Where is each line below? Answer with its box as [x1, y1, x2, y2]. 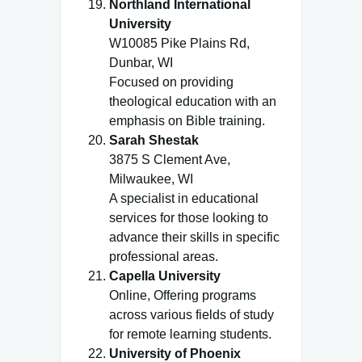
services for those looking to [109, 211, 268, 225]
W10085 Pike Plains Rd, [109, 36, 250, 50]
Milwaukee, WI [109, 172, 193, 186]
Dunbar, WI [109, 56, 173, 69]
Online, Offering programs [109, 288, 256, 302]
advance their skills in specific [109, 230, 280, 244]
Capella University [109, 269, 221, 283]
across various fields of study [109, 308, 274, 322]
